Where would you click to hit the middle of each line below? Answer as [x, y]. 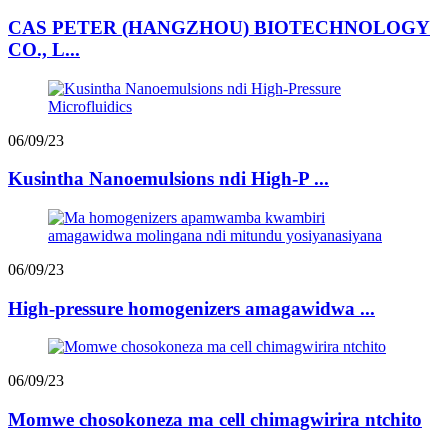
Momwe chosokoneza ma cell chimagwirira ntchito [215, 420]
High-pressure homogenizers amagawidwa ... [191, 308]
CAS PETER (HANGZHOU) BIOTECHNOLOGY [219, 27]
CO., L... [44, 49]
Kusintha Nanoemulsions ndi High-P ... [168, 179]
